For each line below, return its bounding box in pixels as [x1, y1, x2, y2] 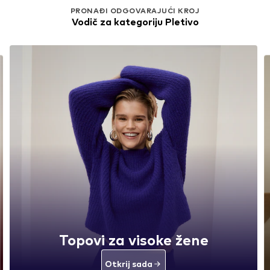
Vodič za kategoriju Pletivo [71, 16, 199, 28]
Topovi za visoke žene [58, 231, 209, 249]
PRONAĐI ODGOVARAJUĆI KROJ [71, 5, 199, 15]
